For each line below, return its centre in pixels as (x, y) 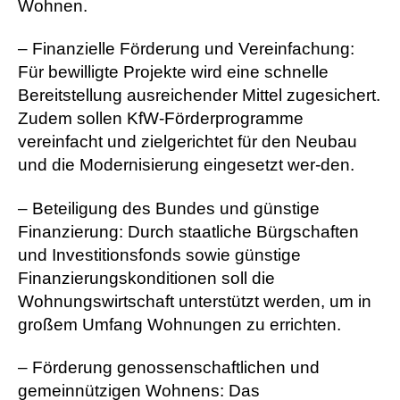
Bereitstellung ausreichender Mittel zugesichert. (199, 96)
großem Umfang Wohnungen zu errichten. (179, 324)
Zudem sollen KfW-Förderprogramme (161, 119)
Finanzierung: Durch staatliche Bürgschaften (188, 231)
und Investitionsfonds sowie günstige (159, 254)
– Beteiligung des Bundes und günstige (169, 208)
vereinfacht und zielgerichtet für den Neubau (187, 142)
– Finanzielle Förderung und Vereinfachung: (186, 49)
